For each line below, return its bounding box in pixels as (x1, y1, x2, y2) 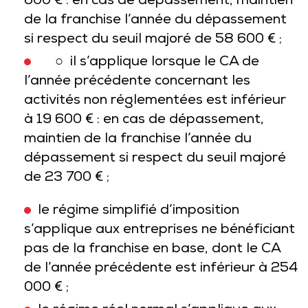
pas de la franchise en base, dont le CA (24, 241, 280, 258)
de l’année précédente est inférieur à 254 (24, 261, 298, 277)
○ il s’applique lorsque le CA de (38, 54, 259, 71)
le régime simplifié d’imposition (38, 203, 239, 219)
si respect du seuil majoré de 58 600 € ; (24, 32, 282, 48)
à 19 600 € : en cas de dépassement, (24, 112, 264, 129)
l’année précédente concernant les (24, 74, 250, 90)
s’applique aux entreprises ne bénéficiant (24, 222, 295, 239)
